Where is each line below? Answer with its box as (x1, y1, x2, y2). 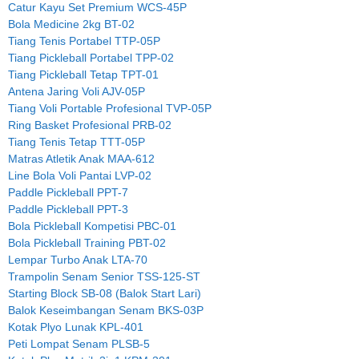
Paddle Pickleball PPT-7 (8, 185, 128, 199)
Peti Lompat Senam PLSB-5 (8, 337, 150, 350)
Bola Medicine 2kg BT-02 (8, 17, 135, 30)
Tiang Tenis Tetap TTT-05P (8, 135, 145, 148)
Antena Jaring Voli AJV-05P (8, 84, 145, 98)
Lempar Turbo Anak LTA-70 (8, 252, 147, 266)
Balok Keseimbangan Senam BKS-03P (8, 303, 204, 317)
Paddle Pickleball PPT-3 (8, 202, 128, 216)
